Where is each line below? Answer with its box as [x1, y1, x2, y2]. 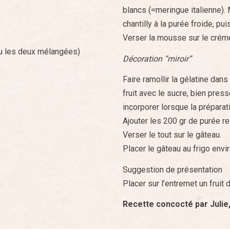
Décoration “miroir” [123, 53, 191, 64]
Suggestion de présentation [123, 164, 222, 175]
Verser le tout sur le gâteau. [123, 130, 221, 140]
